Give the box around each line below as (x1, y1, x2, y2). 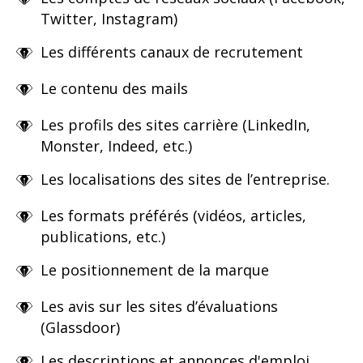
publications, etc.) (41, 226, 165, 246)
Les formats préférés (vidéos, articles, (41, 205, 306, 225)
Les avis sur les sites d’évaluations (41, 296, 278, 316)
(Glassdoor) (41, 317, 120, 337)
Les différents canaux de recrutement (41, 41, 303, 62)
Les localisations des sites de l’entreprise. (41, 169, 330, 189)
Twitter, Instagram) (41, 8, 177, 28)
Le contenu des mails (41, 78, 188, 98)
